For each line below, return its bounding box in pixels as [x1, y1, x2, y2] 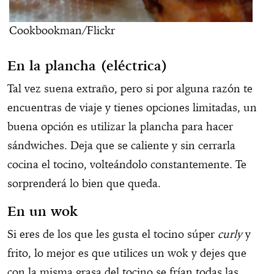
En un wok [7, 202, 78, 220]
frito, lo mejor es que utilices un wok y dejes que [7, 245, 246, 260]
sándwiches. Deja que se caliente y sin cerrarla [7, 138, 235, 152]
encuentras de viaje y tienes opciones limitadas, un [7, 100, 257, 114]
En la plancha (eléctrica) [7, 56, 168, 74]
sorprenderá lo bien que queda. [7, 176, 161, 190]
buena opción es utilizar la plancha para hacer [7, 119, 233, 133]
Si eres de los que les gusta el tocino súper [7, 226, 215, 241]
